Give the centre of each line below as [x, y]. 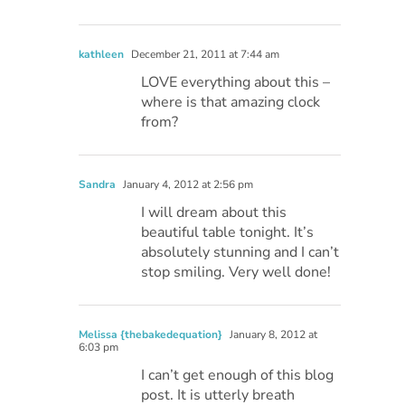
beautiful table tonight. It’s [228, 232]
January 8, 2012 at [273, 334]
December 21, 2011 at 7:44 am [204, 54]
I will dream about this [214, 212]
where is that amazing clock [231, 102]
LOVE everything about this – [236, 82]
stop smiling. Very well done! [236, 272]
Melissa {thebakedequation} [151, 334]
